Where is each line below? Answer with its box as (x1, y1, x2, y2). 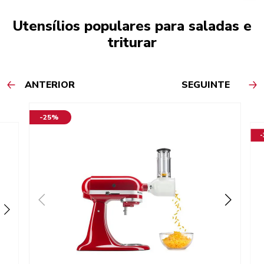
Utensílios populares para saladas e (12, 16, 252, 36)
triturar (107, 33, 157, 52)
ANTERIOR (25, 78, 75, 92)
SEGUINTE (181, 78, 230, 92)
